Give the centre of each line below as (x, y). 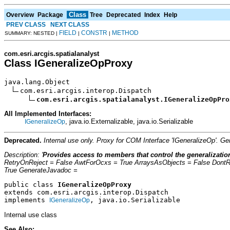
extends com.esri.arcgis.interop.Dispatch (86, 193)
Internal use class (31, 215)
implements (27, 200)
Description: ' (23, 155)
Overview (20, 15)
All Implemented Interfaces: (48, 113)
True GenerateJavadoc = (41, 170)
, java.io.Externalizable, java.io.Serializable (129, 121)
